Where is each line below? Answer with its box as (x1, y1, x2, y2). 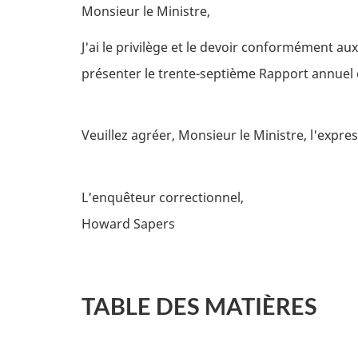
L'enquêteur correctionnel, (82, 188, 247, 206)
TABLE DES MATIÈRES (82, 292, 317, 320)
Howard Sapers (82, 214, 178, 233)
